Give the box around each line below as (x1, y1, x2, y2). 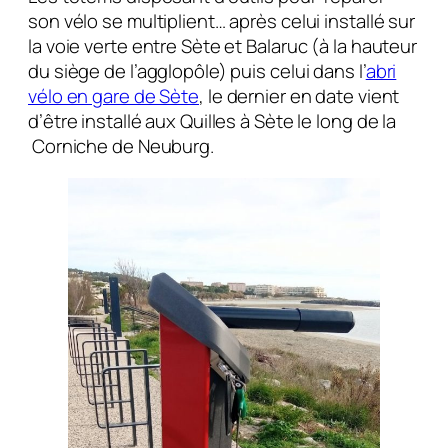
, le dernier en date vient (199, 83, 400, 110)
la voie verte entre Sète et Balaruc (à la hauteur (28, 33, 418, 60)
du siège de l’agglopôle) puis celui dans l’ (28, 58, 366, 85)
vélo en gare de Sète (28, 83, 199, 110)
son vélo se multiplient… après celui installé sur (28, 8, 416, 35)
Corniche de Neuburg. (28, 133, 214, 160)
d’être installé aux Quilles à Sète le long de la (28, 108, 397, 135)
